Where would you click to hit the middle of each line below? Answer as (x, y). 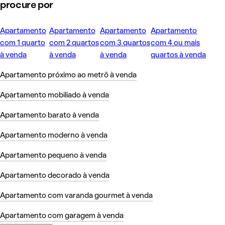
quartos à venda (179, 55)
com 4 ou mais (176, 43)
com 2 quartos (74, 43)
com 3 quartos (125, 43)
